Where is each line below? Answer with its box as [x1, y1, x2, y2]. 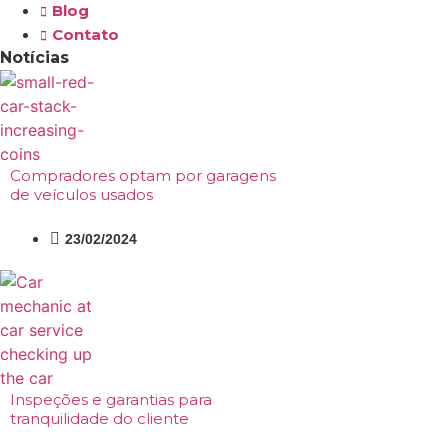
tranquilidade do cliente [10, 409, 189, 428]
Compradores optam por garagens [10, 166, 276, 185]
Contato [52, 25, 119, 44]
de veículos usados [10, 185, 153, 204]
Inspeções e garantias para [10, 390, 212, 409]
